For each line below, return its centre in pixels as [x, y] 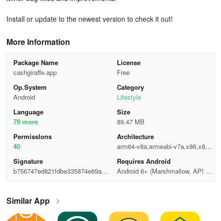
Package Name [36, 62]
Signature [28, 161]
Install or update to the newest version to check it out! [90, 19]
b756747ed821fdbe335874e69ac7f [62, 171]
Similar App [28, 201]
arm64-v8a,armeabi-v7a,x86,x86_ [164, 146]
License [129, 62]
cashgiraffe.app [35, 72]
